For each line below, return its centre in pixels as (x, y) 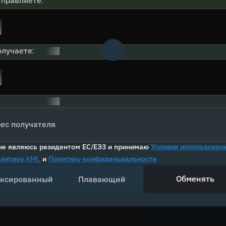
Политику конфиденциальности (102, 159)
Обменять (195, 179)
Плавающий (102, 179)
